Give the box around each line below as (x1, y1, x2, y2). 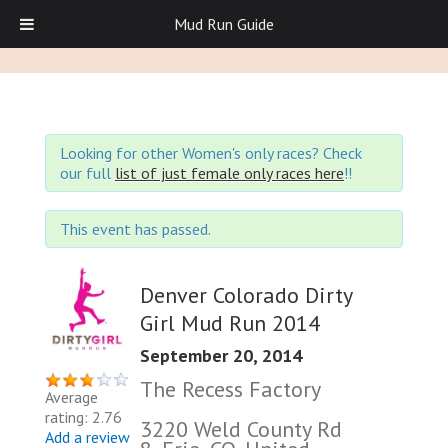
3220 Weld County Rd (140, 414, 342, 443)
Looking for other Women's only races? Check (60, 143, 362, 163)
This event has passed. (60, 219, 211, 239)
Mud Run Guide (174, 14, 274, 34)
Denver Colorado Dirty (140, 280, 352, 309)
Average (45, 387, 98, 407)
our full (60, 163, 115, 183)
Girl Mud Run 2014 (140, 308, 320, 337)
